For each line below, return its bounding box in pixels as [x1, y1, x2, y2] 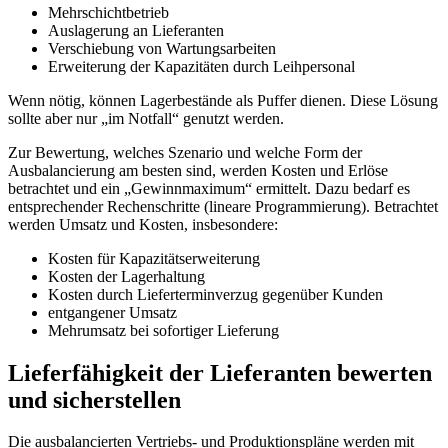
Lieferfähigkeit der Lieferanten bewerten [8, 359, 432, 386]
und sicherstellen [8, 386, 181, 413]
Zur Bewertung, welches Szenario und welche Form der [8, 143, 362, 161]
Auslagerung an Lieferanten [48, 21, 224, 39]
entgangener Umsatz [48, 303, 177, 321]
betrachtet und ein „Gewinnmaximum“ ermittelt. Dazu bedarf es [8, 179, 410, 197]
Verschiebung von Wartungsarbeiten [48, 39, 276, 57]
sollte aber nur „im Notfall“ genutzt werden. [8, 109, 284, 127]
